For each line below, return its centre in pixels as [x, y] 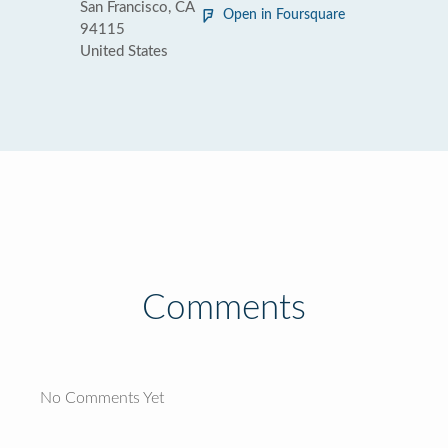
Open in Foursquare [284, 15]
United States [124, 51]
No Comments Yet [102, 398]
